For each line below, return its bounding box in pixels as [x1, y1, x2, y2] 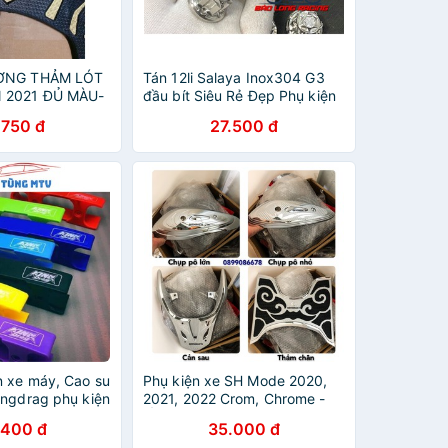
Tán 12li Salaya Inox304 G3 [143, 69, 325, 86]
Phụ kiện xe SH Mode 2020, [143, 372, 328, 389]
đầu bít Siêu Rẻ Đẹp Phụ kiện [143, 87, 336, 104]
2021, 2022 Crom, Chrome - [143, 390, 326, 407]
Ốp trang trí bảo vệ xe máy [143, 408, 323, 425]
